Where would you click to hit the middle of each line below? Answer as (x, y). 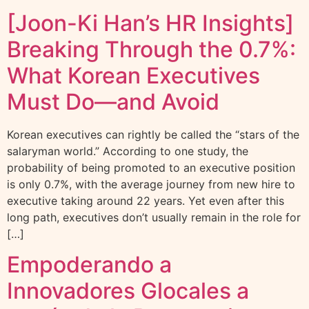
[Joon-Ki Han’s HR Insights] (150, 23)
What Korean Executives (133, 75)
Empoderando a (89, 265)
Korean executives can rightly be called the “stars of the (153, 134)
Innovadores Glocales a (128, 291)
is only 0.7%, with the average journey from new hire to (151, 184)
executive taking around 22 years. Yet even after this (146, 200)
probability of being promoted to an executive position (151, 167)
